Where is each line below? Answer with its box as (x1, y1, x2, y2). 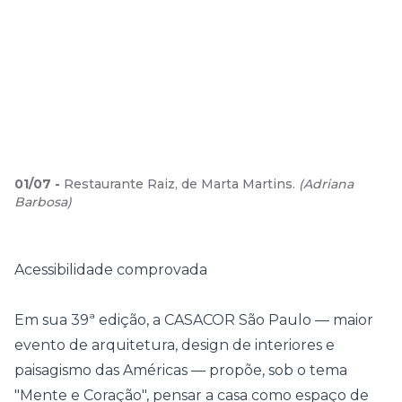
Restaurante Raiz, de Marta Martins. (64, 176, 295, 192)
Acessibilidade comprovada (14, 261, 207, 278)
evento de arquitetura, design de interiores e (14, 336, 335, 354)
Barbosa (14, 194, 67, 210)
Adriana (303, 176, 354, 192)
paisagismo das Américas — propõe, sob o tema (14, 362, 347, 379)
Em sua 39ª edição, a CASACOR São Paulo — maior (14, 311, 373, 328)
